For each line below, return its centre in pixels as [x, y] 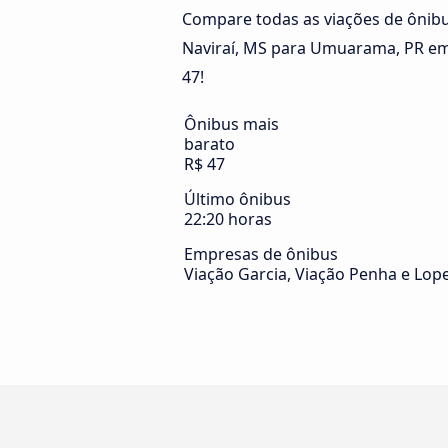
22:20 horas [228, 219]
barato [209, 144]
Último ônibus [237, 199]
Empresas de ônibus [261, 254]
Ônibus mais [231, 124]
